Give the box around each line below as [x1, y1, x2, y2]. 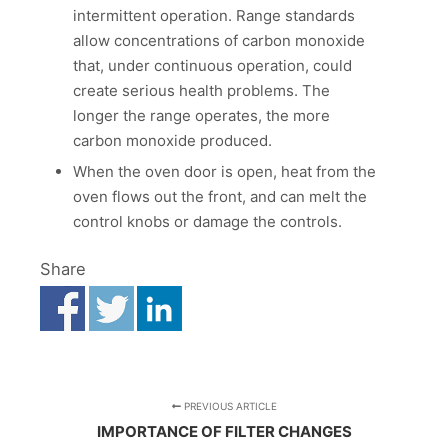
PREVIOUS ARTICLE [180, 399, 277, 412]
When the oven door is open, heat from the [72, 162, 376, 181]
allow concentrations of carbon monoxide [72, 31, 365, 50]
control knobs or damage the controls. [72, 212, 342, 231]
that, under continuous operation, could [72, 56, 352, 75]
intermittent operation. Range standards [72, 6, 355, 25]
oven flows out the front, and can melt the [72, 187, 367, 206]
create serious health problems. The [72, 81, 330, 100]
